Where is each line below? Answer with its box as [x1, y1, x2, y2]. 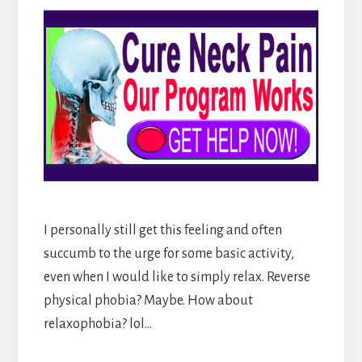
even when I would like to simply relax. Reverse [43, 269, 310, 284]
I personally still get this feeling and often [43, 222, 282, 238]
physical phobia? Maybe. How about [43, 293, 253, 308]
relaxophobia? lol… [43, 316, 152, 331]
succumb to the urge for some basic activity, [43, 246, 294, 261]
